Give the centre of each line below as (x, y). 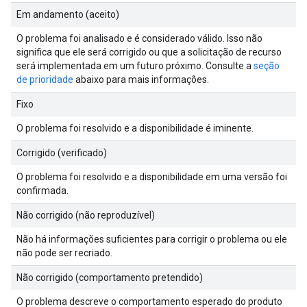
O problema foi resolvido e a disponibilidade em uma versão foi (152, 176)
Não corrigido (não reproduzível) (86, 215)
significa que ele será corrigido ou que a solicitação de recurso (149, 52)
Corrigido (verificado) (62, 152)
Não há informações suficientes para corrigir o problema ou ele (152, 239)
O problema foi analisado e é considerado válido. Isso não (139, 38)
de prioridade (45, 79)
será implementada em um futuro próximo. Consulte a (135, 65)
